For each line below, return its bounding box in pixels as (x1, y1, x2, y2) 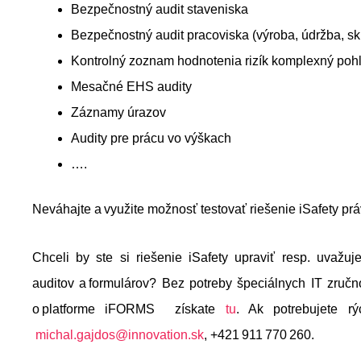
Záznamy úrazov (71, 106, 169, 119)
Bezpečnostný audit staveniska (71, 2, 251, 16)
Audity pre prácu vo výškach (71, 131, 234, 145)
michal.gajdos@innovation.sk (35, 328, 204, 342)
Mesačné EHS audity (71, 80, 195, 93)
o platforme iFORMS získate (32, 302, 226, 316)
